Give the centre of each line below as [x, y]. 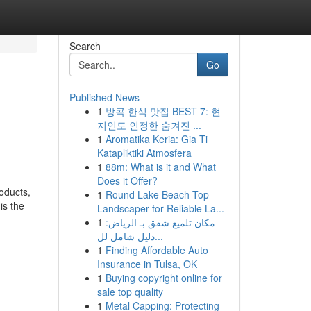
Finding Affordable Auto [157, 250]
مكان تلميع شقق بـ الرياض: [160, 222]
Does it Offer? [127, 180]
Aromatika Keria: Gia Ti [156, 139]
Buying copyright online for [163, 278]
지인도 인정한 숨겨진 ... [149, 125]
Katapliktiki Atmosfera [144, 153]
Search [85, 46]
